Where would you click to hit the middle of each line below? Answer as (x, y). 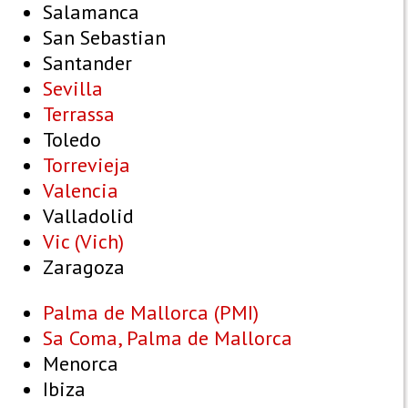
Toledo (72, 140)
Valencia (81, 191)
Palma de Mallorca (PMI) (151, 313)
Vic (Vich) (83, 242)
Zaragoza (84, 267)
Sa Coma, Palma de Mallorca (168, 338)
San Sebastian (104, 38)
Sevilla (73, 89)
